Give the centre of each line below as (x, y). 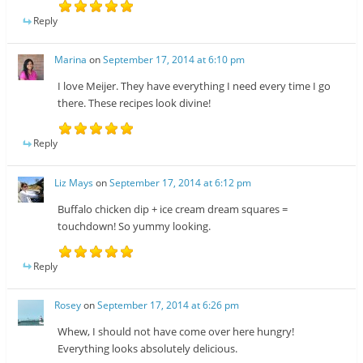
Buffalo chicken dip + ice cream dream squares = (173, 209)
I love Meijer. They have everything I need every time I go (194, 86)
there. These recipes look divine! (135, 103)
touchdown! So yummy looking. (135, 226)
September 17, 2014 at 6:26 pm (169, 305)
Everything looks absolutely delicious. (148, 348)
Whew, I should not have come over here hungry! (176, 331)
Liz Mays (74, 182)
